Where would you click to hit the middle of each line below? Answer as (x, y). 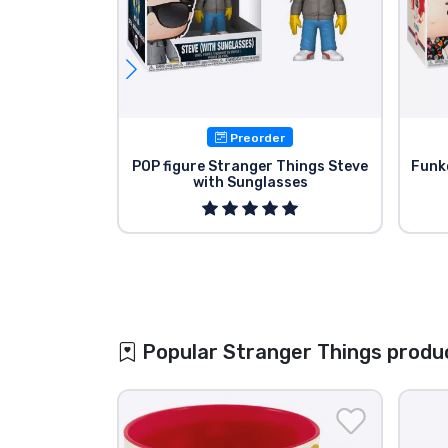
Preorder (256, 137)
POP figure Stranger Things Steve (250, 167)
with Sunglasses (250, 183)
